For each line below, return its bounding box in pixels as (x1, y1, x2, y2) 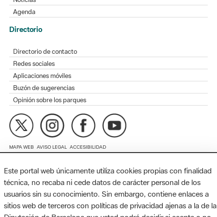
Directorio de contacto (13, 24, 77, 33)
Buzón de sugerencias (13, 61, 75, 69)
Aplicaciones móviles (13, 48, 72, 57)
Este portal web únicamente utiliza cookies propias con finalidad (4, 166, 212, 175)
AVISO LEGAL (37, 121, 67, 127)
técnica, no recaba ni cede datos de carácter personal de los (4, 177, 201, 187)
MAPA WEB (9, 121, 34, 127)
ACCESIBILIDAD (70, 121, 107, 127)
